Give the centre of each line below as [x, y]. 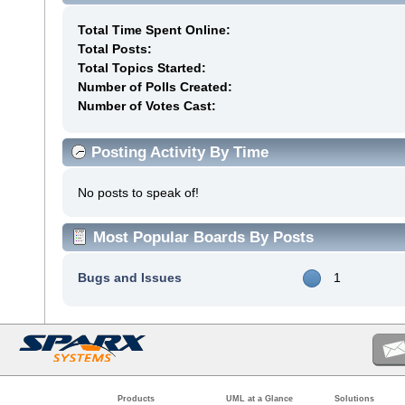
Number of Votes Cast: [146, 105]
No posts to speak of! [138, 192]
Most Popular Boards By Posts [203, 237]
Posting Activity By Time [180, 152]
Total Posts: [114, 48]
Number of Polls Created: [155, 86]
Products [136, 398]
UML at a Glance [259, 398]
